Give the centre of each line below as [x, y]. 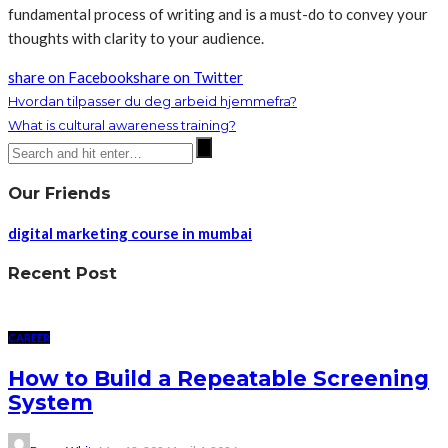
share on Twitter [188, 77]
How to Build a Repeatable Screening [218, 379]
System [50, 403]
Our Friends [59, 192]
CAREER [29, 337]
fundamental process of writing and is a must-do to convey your [218, 14]
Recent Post [62, 273]
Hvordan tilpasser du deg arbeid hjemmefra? [152, 101]
